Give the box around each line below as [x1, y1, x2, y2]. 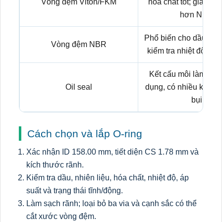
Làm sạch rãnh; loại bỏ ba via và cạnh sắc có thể [26, 199, 197, 208]
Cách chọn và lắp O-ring [27, 128, 142, 139]
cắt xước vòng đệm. [26, 212, 96, 221]
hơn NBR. [179, 10, 216, 19]
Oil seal [65, 83, 92, 91]
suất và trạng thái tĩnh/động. [26, 186, 123, 195]
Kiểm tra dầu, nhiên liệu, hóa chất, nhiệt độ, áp [26, 173, 189, 182]
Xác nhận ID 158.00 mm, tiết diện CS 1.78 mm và [26, 148, 199, 156]
